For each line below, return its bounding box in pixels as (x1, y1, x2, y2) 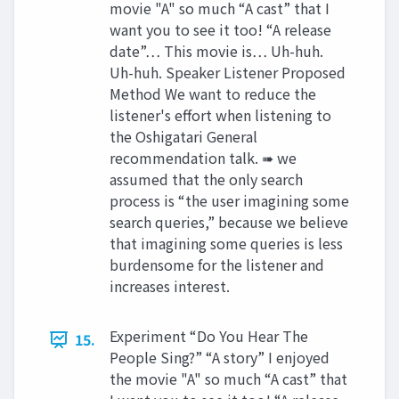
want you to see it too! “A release (110, 19, 331, 40)
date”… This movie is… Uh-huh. (110, 40, 323, 61)
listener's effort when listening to (110, 104, 331, 126)
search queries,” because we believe (110, 211, 348, 232)
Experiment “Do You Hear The (110, 325, 308, 346)
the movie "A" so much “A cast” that (110, 368, 347, 389)
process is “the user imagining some (110, 190, 349, 211)
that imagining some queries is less (110, 232, 343, 254)
